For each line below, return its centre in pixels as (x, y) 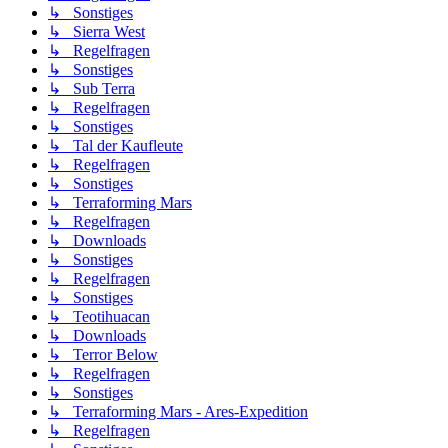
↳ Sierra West (96, 32)
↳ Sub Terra (91, 89)
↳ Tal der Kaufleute (115, 146)
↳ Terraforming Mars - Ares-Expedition (178, 412)
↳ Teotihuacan (99, 317)
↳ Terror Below (103, 355)
